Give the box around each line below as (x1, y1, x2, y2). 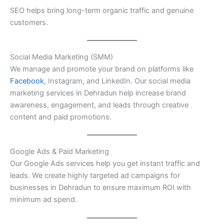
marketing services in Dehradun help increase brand (10, 88, 186, 98)
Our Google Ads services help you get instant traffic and (10, 159, 200, 168)
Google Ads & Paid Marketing (10, 147, 109, 156)
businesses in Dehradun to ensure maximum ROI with (10, 183, 191, 192)
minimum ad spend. (10, 195, 77, 204)
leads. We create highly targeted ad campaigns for (10, 171, 180, 180)
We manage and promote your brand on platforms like (10, 64, 193, 74)
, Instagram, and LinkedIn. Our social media (44, 76, 190, 86)
